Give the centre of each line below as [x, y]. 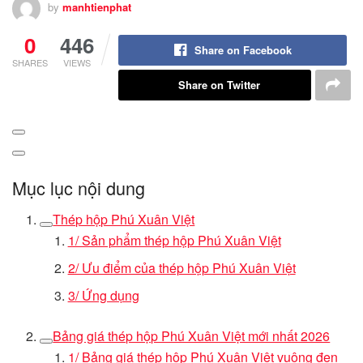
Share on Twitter [219, 84]
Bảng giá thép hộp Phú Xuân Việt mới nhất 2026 [192, 336]
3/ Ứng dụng [103, 296]
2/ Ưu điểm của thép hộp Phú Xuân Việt [181, 268]
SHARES [30, 62]
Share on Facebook [243, 49]
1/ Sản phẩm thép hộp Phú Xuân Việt [174, 241]
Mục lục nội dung [79, 188]
